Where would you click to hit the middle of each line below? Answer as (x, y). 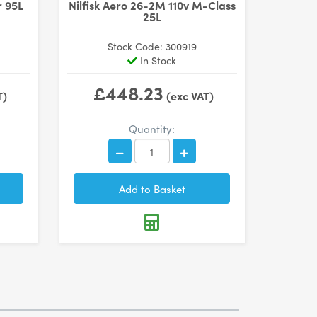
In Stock (157, 60)
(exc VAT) (188, 96)
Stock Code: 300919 (152, 46)
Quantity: (152, 128)
